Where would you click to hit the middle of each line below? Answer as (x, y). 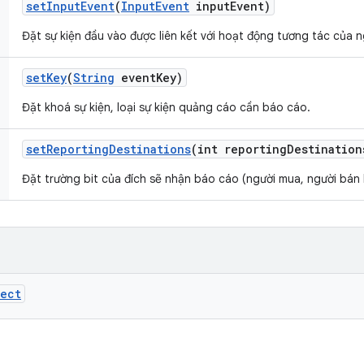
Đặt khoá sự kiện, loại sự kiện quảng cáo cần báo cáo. (166, 107)
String (94, 78)
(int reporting (239, 149)
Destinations (150, 149)
